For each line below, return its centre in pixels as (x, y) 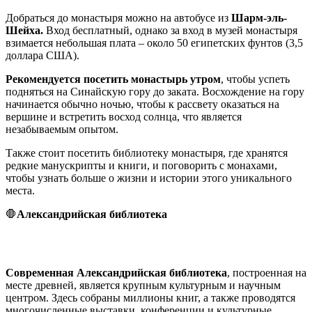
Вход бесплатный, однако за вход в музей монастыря (170, 30)
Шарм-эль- (259, 17)
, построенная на (267, 272)
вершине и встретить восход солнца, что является (124, 116)
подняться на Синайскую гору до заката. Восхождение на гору (155, 91)
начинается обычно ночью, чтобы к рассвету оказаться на (142, 104)
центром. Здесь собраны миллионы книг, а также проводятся (150, 297)
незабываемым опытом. (62, 129)
